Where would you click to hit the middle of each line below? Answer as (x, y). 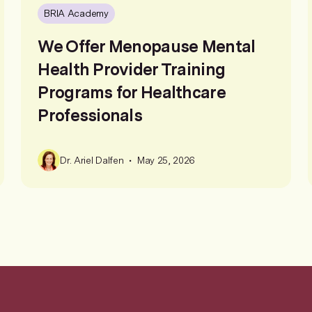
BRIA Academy (76, 14)
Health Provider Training (132, 69)
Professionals (90, 115)
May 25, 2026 (166, 160)
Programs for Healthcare (132, 92)
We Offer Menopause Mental (147, 46)
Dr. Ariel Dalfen (92, 160)
